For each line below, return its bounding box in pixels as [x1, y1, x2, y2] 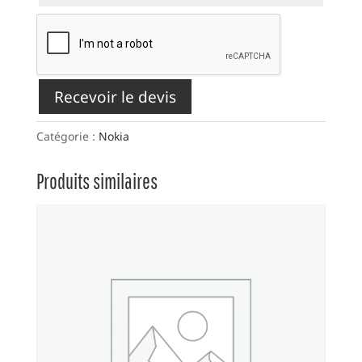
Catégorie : [36, 128, 99, 145]
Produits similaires [36, 169, 158, 194]
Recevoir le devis [53, 86, 176, 107]
